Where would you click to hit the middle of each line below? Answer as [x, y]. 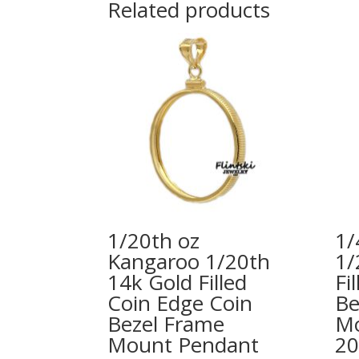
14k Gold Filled [177, 282]
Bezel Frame [166, 324]
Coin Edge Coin [180, 303]
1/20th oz [154, 241]
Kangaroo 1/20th [189, 262]
